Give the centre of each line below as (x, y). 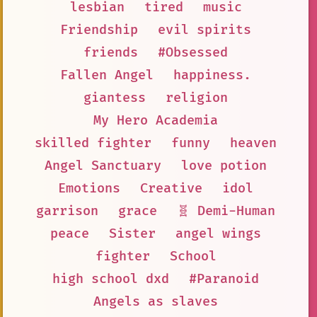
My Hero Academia (156, 120)
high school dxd (111, 279)
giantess (115, 98)
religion (197, 98)
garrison (67, 211)
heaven (253, 143)
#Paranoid (224, 279)
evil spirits (204, 30)
